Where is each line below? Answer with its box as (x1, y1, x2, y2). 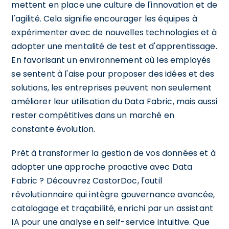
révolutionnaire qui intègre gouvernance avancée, (11, 188, 215, 200)
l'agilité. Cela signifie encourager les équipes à (11, 12, 197, 25)
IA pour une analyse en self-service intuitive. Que (11, 216, 210, 228)
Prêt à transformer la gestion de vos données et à (11, 147, 216, 159)
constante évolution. (11, 123, 96, 135)
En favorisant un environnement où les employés (11, 54, 211, 66)
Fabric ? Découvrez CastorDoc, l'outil (11, 174, 162, 187)
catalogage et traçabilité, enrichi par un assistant (11, 202, 214, 214)
